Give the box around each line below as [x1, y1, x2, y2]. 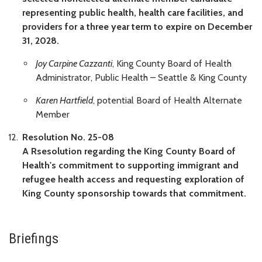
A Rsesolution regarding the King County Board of [22, 145, 236, 157]
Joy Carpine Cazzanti [36, 58, 112, 70]
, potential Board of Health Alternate [93, 94, 242, 106]
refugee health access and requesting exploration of [22, 173, 244, 185]
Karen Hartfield [36, 94, 93, 106]
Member [36, 108, 70, 120]
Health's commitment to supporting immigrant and [22, 159, 239, 171]
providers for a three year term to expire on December [22, 21, 252, 33]
